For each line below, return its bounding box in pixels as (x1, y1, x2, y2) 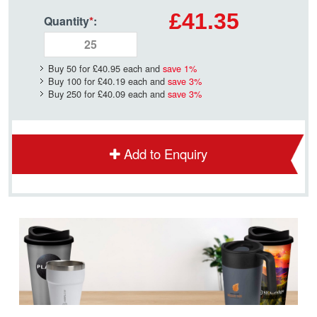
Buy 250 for (48, 86, 98, 100)
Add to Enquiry (124, 144, 207, 163)
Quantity (44, 12, 89, 29)
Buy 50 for (48, 61, 93, 75)
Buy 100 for (48, 74, 98, 88)
